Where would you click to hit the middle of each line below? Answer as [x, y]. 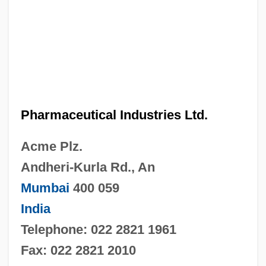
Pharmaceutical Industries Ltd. [114, 115]
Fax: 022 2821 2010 [78, 250]
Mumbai [45, 188]
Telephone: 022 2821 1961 [98, 229]
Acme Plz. [51, 146]
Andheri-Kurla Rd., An [88, 167]
